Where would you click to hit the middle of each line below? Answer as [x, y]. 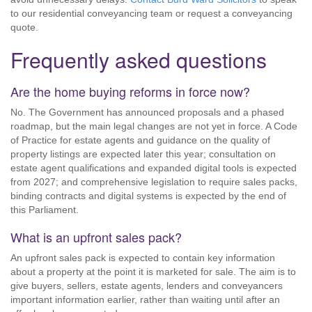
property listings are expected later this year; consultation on [143, 154]
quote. [24, 27]
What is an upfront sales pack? [96, 237]
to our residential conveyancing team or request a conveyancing [151, 13]
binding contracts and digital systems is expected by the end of [148, 196]
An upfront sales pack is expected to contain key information [143, 258]
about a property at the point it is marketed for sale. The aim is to [153, 272]
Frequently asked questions [139, 60]
